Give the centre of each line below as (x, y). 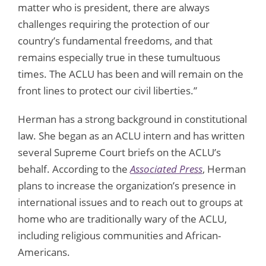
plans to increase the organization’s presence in (127, 185)
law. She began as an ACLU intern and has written (131, 135)
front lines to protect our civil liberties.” (107, 90)
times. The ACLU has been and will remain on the (131, 74)
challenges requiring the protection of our (114, 24)
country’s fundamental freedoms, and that (115, 40)
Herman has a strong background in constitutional (132, 119)
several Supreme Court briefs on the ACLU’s (119, 152)
